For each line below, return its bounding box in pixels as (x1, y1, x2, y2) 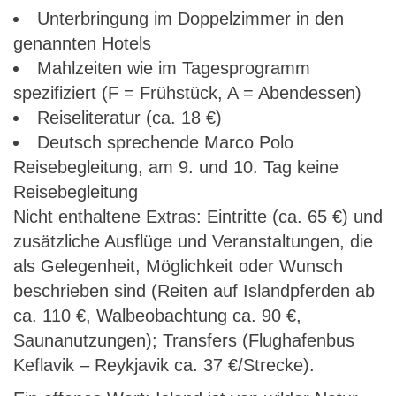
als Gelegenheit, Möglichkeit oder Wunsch (13, 256, 343, 276)
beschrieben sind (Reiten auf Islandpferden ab (13, 281, 375, 301)
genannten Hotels (13, 34, 151, 53)
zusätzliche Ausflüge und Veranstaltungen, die (13, 232, 373, 251)
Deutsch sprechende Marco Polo (37, 133, 293, 152)
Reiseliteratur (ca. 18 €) (37, 108, 222, 127)
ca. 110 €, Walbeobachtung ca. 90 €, (13, 306, 301, 325)
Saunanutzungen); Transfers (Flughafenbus (13, 331, 354, 350)
